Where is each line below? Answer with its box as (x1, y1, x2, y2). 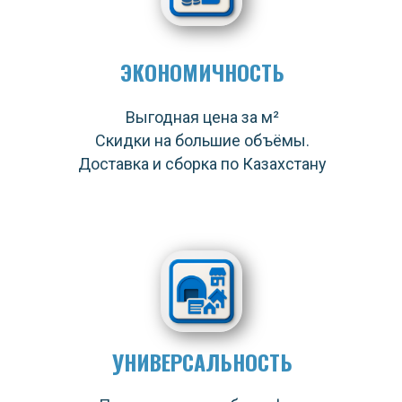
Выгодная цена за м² (125, 108, 279, 127)
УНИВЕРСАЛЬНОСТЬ (111, 345, 293, 378)
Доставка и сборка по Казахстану (77, 154, 327, 173)
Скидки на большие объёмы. (94, 131, 310, 150)
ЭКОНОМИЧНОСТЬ (119, 56, 284, 88)
